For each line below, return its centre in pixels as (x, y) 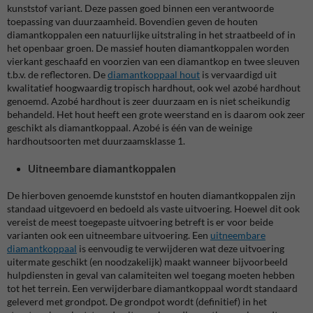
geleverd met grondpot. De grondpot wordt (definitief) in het (137, 301)
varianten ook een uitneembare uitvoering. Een (109, 235)
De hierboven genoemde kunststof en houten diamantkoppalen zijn (151, 195)
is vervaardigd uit (238, 74)
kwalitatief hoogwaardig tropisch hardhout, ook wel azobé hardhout (154, 88)
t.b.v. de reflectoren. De (57, 74)
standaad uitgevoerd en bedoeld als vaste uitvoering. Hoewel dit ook (153, 209)
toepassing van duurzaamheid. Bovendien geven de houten (132, 21)
